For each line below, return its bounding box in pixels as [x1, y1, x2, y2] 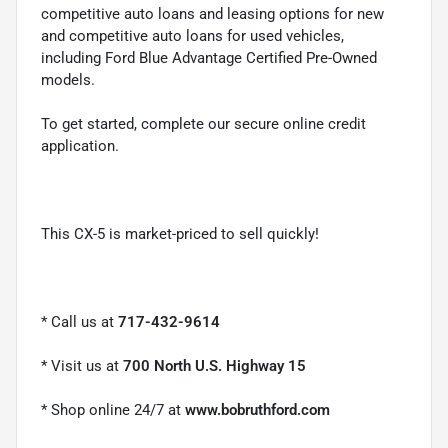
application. [41, 136, 119, 155]
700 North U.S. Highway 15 [123, 356, 306, 375]
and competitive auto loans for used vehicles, [41, 26, 344, 45]
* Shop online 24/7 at [41, 400, 185, 419]
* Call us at [41, 312, 118, 331]
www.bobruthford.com [185, 400, 330, 419]
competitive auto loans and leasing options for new [41, 4, 384, 23]
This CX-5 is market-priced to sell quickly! [41, 224, 319, 243]
